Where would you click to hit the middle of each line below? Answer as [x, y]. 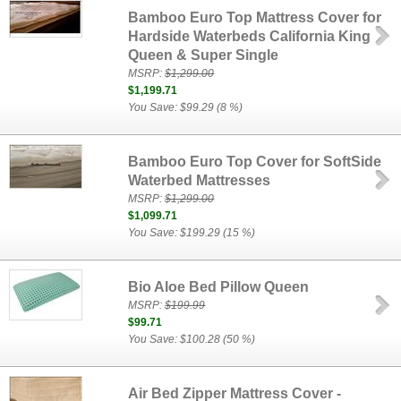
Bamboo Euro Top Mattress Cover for [255, 17]
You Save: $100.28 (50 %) [192, 339]
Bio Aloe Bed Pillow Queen [219, 287]
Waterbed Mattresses [200, 180]
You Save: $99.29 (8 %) [186, 107]
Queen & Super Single [204, 55]
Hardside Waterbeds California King [250, 36]
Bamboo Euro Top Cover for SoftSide [255, 162]
